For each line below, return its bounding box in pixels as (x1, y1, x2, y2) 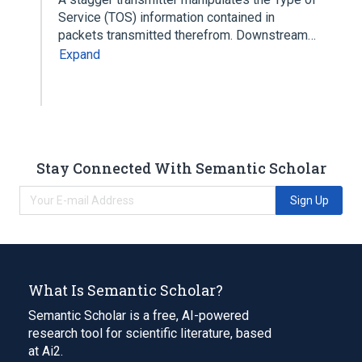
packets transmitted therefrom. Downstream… (58, 27, 319, 43)
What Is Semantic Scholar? (28, 280, 223, 300)
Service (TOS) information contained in (58, 10, 275, 25)
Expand (59, 47, 100, 62)
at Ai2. (28, 343, 63, 359)
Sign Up (289, 193, 329, 207)
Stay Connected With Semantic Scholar (36, 158, 326, 178)
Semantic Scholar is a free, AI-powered (28, 307, 249, 323)
